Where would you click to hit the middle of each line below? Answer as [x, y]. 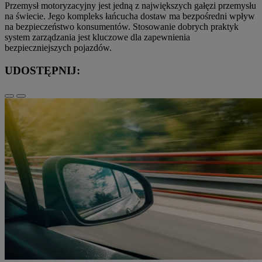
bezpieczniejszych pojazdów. [58, 48]
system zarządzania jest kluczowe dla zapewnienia [97, 37]
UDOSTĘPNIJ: [42, 70]
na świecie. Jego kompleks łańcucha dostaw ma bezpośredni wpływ [130, 16]
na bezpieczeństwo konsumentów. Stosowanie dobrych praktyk [122, 27]
